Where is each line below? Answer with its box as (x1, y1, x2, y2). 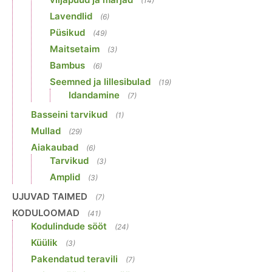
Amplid (50, 171, 80, 183)
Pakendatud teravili (31, 253, 118, 265)
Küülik (31, 237, 58, 249)
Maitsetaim (50, 43, 100, 55)
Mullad (31, 125, 61, 137)
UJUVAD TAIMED (12, 191, 87, 203)
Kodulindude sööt (31, 220, 107, 233)
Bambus (50, 59, 85, 72)
